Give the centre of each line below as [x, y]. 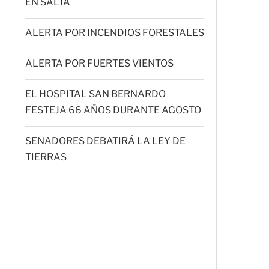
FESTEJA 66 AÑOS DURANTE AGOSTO [113, 110]
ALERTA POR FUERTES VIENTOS [99, 63]
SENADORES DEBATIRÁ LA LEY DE [105, 141]
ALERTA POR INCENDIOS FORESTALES [115, 32]
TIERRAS [46, 157]
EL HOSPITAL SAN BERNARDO [95, 94]
